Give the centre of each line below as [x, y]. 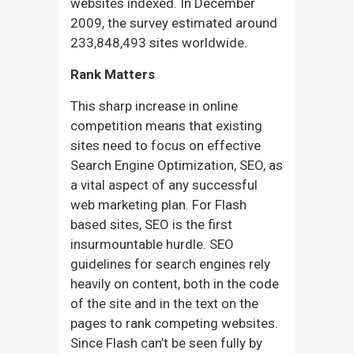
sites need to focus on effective [166, 145]
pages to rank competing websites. [174, 323]
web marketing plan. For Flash [158, 204]
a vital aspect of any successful [164, 185]
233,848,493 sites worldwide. [159, 42]
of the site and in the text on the [164, 303]
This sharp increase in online [154, 105]
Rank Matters [113, 74]
